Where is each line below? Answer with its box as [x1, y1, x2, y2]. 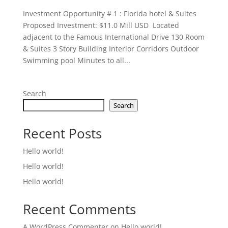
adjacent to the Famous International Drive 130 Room [22, 32, 205, 42]
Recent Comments [22, 200, 136, 219]
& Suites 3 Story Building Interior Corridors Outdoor [22, 44, 199, 54]
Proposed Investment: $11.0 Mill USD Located [22, 20, 179, 31]
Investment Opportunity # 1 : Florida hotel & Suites [22, 9, 198, 19]
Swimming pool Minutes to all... [22, 55, 130, 66]
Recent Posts [22, 124, 102, 143]
